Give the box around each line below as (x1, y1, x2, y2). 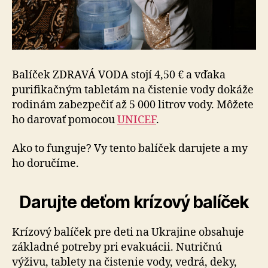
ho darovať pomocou (12, 113, 117, 127)
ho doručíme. (12, 156, 79, 170)
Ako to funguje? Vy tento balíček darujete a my (12, 141, 248, 156)
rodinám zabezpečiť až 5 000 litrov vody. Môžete (12, 98, 254, 112)
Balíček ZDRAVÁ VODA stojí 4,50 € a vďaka (12, 68, 226, 82)
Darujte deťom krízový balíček (19, 191, 249, 212)
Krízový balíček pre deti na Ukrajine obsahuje (12, 225, 244, 239)
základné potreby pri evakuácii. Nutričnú (12, 240, 222, 254)
